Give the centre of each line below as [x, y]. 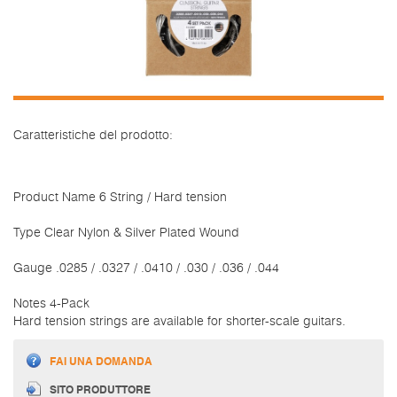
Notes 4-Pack [51, 304]
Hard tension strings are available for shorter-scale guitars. [179, 321]
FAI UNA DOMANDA [101, 361]
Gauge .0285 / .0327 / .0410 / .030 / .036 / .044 [146, 268]
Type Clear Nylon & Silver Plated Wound [126, 233]
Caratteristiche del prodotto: [93, 135]
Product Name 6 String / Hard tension [120, 197]
